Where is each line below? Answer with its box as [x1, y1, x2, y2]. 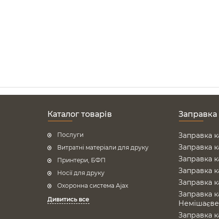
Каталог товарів [47, 109, 112, 119]
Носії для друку [57, 169, 105, 176]
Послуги [57, 131, 84, 138]
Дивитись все [47, 196, 89, 203]
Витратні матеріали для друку [57, 144, 149, 151]
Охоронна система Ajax [57, 182, 128, 189]
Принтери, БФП [57, 156, 106, 164]
